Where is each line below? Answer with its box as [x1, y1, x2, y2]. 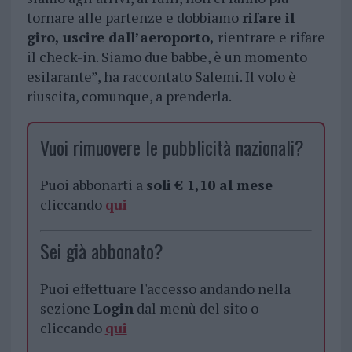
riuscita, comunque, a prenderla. [26, 86, 232, 106]
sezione [39, 299, 93, 318]
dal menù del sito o [133, 299, 258, 318]
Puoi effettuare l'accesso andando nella [39, 279, 291, 299]
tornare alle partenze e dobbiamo [26, 8, 242, 27]
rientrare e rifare [217, 27, 325, 47]
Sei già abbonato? [39, 236, 163, 266]
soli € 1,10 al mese [145, 175, 273, 195]
